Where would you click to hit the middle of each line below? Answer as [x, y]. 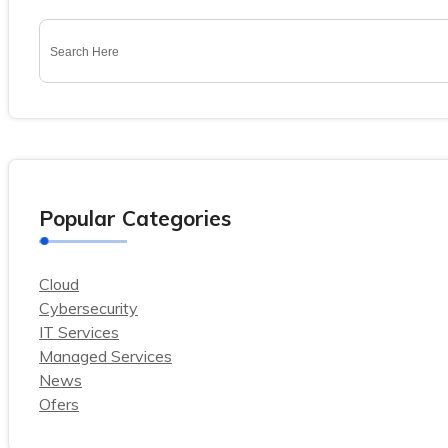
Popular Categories [135, 218]
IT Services [79, 332]
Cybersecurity [88, 308]
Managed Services [105, 356]
